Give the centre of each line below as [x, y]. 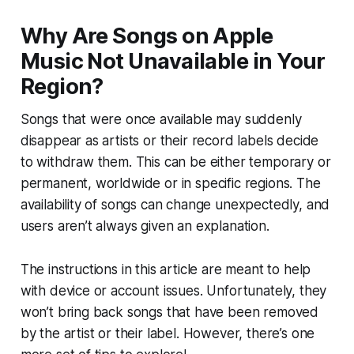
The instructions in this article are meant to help [166, 270]
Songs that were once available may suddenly [161, 120]
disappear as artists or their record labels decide [169, 141]
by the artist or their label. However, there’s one [168, 334]
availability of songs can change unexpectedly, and [175, 205]
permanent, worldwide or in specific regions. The [170, 184]
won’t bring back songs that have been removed [169, 313]
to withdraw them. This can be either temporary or [175, 162]
